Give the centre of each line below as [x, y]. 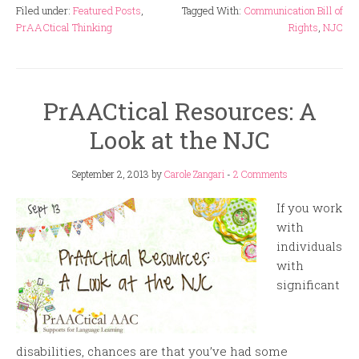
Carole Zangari [194, 174]
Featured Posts [107, 11]
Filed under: [44, 11]
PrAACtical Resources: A [179, 111]
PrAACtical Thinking [64, 28]
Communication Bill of [293, 11]
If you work [309, 208]
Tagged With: [213, 11]
